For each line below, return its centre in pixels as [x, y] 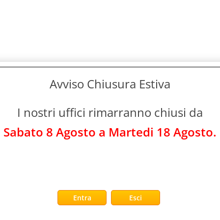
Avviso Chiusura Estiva [110, 84]
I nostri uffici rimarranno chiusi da [110, 112]
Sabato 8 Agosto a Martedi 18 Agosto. [110, 132]
